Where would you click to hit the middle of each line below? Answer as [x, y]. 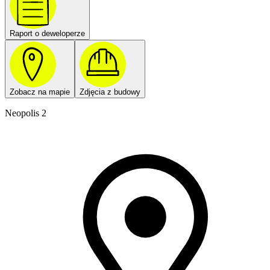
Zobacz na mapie [40, 92]
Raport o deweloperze [47, 33]
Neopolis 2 [26, 113]
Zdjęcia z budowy [110, 92]
